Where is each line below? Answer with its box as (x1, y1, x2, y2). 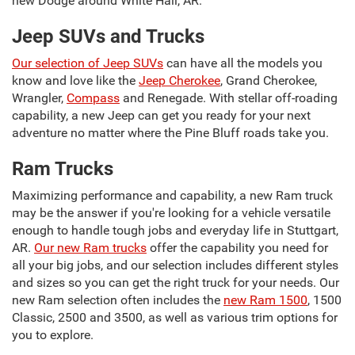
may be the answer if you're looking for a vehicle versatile (12, 205, 330, 220)
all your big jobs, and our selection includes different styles (12, 258, 338, 273)
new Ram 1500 (223, 292, 307, 307)
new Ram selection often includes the (12, 292, 223, 307)
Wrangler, (12, 90, 67, 105)
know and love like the (12, 73, 139, 88)
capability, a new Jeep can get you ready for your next (12, 108, 311, 123)
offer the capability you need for (147, 240, 328, 255)
